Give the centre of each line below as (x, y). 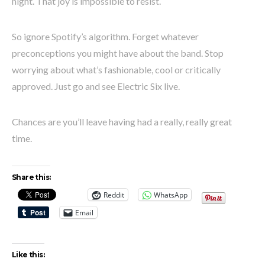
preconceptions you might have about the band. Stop (118, 53)
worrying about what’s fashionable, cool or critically (116, 70)
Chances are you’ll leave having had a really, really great (122, 122)
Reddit (114, 195)
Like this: (28, 255)
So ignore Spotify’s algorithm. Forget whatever (105, 37)
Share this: (31, 177)
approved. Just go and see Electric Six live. (96, 86)
